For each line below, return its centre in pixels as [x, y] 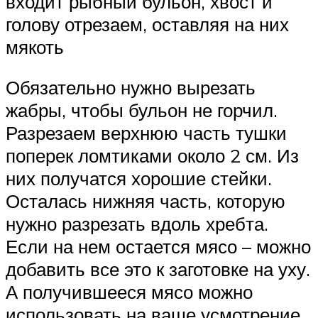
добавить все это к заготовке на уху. [158, 269]
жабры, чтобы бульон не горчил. [142, 110]
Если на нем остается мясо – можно [158, 247]
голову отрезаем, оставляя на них [147, 24]
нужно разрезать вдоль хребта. [137, 224]
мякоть [35, 46]
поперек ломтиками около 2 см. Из [152, 156]
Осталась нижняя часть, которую [146, 201]
